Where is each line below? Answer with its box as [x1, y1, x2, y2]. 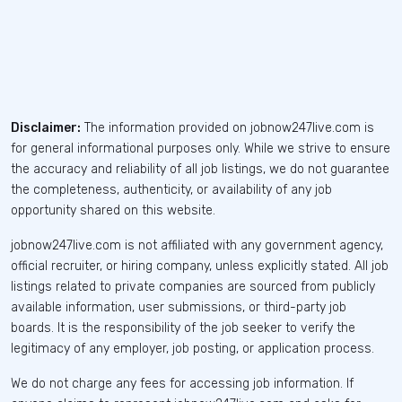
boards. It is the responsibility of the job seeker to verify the [11, 319, 355, 336]
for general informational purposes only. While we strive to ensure [11, 140, 390, 156]
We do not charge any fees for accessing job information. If [11, 375, 354, 391]
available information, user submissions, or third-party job [11, 299, 346, 315]
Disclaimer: [11, 119, 81, 135]
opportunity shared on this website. [11, 202, 215, 218]
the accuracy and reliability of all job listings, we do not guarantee [11, 161, 389, 177]
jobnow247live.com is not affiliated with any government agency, [11, 237, 383, 253]
